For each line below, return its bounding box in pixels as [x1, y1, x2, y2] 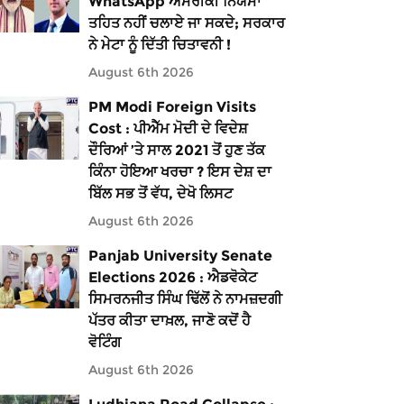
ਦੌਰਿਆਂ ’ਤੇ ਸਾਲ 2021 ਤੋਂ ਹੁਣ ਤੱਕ [87, 142, 265, 159]
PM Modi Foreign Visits [87, 98, 256, 115]
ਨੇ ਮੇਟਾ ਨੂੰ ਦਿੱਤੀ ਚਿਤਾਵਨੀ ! [87, 36, 231, 53]
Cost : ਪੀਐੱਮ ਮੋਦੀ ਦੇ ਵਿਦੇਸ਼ [87, 120, 248, 137]
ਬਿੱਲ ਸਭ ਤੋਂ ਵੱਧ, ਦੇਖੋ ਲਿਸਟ [87, 185, 233, 202]
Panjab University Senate [87, 247, 272, 264]
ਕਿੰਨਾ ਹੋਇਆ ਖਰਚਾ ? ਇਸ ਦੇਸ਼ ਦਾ [87, 163, 271, 180]
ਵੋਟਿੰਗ [87, 334, 121, 351]
